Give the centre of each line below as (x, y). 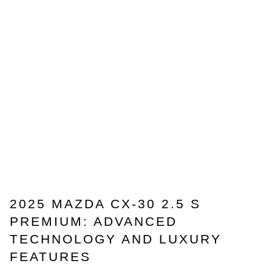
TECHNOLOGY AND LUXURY (116, 239)
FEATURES (50, 257)
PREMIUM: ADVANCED (93, 221)
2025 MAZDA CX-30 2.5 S (105, 204)
